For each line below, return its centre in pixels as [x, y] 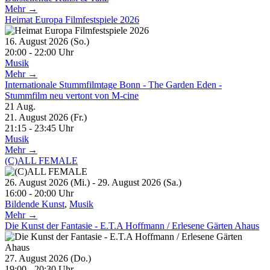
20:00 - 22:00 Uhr [39, 52]
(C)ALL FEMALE [41, 160]
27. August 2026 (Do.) [53, 258]
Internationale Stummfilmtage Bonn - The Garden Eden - [113, 84]
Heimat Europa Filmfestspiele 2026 [72, 19]
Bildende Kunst [35, 204]
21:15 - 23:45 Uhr [39, 128]
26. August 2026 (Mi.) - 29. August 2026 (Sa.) [98, 182]
